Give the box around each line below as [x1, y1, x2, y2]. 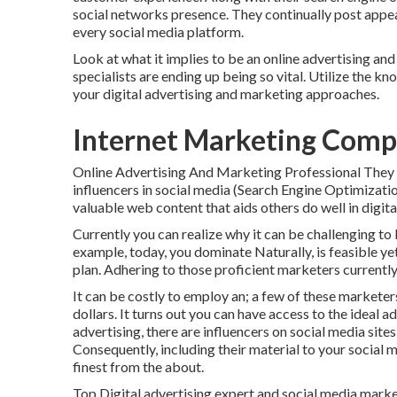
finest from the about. [73, 358, 204, 375]
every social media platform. [73, 23, 244, 40]
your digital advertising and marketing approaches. [73, 85, 379, 102]
